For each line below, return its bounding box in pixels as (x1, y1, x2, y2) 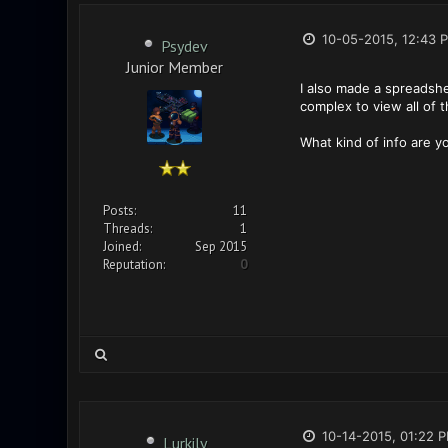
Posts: (102, 202, 136, 219)
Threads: (102, 220, 152, 237)
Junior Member (126, 57, 223, 74)
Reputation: (102, 256, 165, 273)
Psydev (161, 36, 208, 56)
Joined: (102, 238, 141, 255)
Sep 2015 (194, 238, 247, 255)
